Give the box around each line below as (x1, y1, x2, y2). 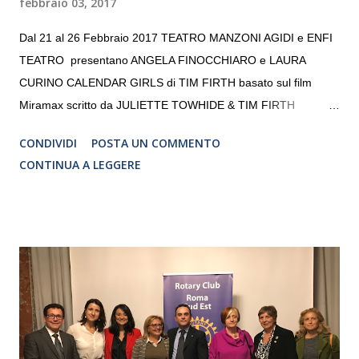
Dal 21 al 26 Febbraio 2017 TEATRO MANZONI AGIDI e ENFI (19, 30, 333, 44)
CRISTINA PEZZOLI (19, 143, 121, 156)
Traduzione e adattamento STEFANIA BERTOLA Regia (19, 120, 296, 134)
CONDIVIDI (19, 135, 77, 151)
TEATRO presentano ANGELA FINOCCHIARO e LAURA (19, 53, 305, 67)
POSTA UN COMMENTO (91, 135, 220, 151)
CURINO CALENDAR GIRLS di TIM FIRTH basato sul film (19, 75, 312, 89)
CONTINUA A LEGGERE (19, 156, 141, 172)
